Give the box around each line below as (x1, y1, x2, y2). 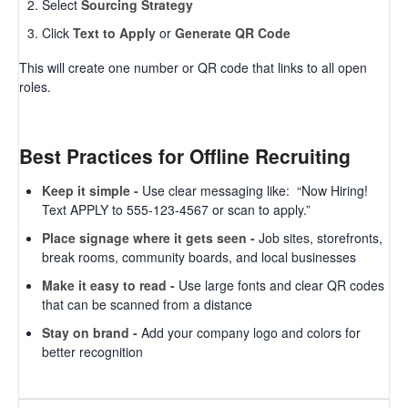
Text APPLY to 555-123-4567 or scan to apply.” (42, 199, 311, 219)
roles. (19, 76, 51, 96)
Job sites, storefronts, (259, 228, 382, 247)
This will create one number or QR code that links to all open (19, 57, 367, 76)
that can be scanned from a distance (42, 294, 252, 313)
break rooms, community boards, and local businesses (42, 247, 356, 266)
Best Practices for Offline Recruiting (19, 141, 351, 169)
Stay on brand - (42, 322, 141, 342)
